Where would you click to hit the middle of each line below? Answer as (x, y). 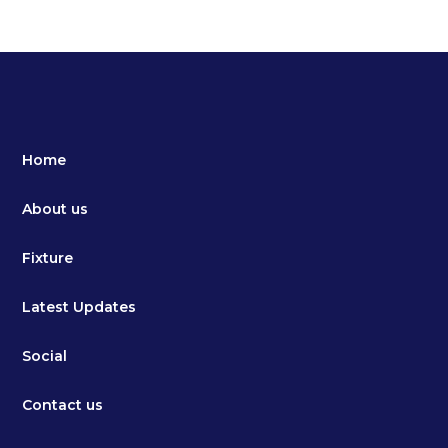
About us (55, 208)
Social (45, 355)
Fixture (48, 257)
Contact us (63, 404)
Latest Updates (79, 306)
